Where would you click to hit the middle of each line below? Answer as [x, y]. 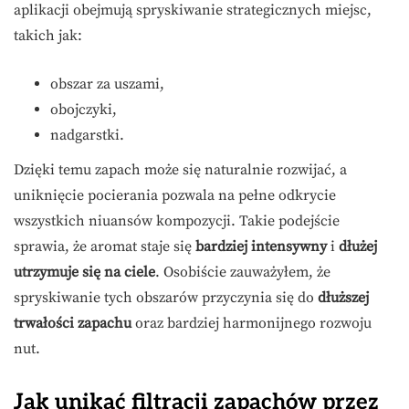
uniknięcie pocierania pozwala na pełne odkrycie [175, 196]
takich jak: [48, 36]
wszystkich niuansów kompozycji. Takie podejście [177, 221]
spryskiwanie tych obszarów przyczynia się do [166, 298]
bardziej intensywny [261, 247]
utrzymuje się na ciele [84, 273]
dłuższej [343, 298]
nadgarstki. [87, 136]
